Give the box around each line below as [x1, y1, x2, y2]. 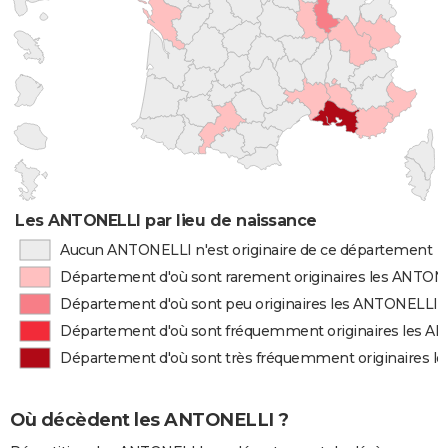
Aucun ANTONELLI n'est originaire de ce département [59, 241, 433, 259]
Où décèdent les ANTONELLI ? [10, 409, 289, 432]
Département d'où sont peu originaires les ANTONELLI [60, 295, 438, 313]
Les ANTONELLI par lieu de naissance [15, 211, 317, 230]
